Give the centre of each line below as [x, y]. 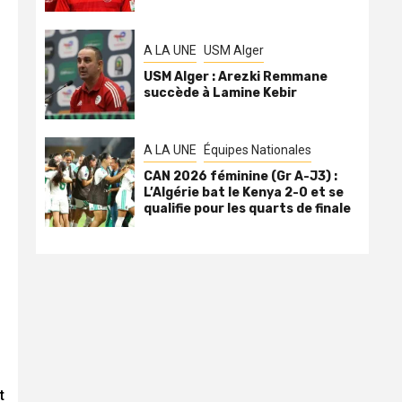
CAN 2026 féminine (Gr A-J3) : [240, 176]
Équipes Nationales [258, 149]
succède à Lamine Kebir [220, 92]
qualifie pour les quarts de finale [247, 208]
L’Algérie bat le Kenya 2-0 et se [244, 192]
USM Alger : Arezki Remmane [236, 76]
